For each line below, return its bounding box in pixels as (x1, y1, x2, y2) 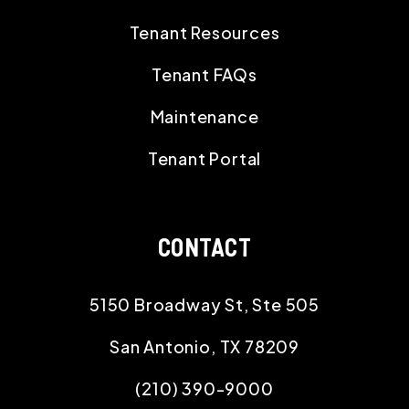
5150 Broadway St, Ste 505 (89, 293, 320, 315)
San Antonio (110, 335, 211, 357)
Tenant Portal (147, 147, 262, 169)
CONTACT (157, 232, 252, 261)
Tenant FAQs (152, 63, 257, 85)
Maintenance (150, 105, 259, 127)
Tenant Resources (129, 21, 280, 43)
